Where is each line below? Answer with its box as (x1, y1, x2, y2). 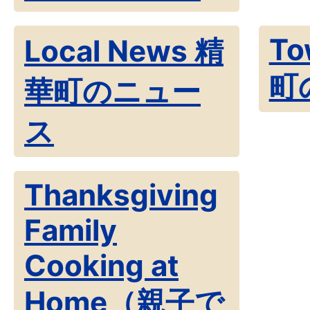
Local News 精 (24, 33, 224, 69)
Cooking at (24, 248, 179, 283)
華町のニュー (24, 73, 201, 109)
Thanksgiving (24, 177, 218, 212)
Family (24, 212, 117, 248)
